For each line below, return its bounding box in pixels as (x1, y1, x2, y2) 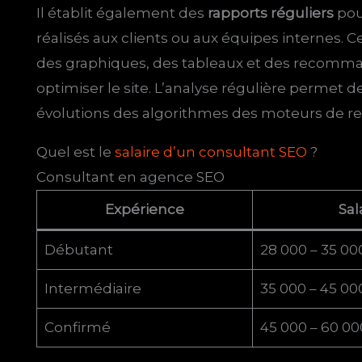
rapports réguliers (208, 5, 335, 22)
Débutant (44, 242, 113, 259)
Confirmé (44, 319, 111, 336)
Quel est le (36, 144, 116, 161)
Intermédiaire (44, 280, 141, 297)
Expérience (105, 201, 185, 218)
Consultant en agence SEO (36, 169, 225, 186)
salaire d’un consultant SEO (115, 144, 308, 161)
